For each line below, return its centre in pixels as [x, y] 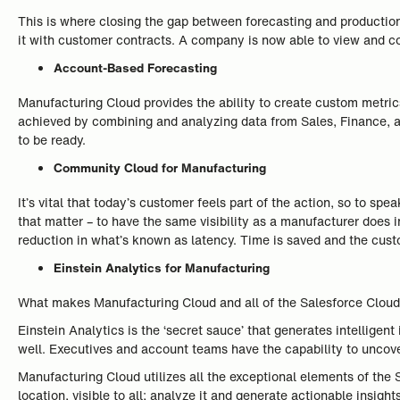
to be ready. [52, 140]
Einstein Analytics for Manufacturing [162, 267]
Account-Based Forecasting [135, 67]
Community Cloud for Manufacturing [160, 167]
